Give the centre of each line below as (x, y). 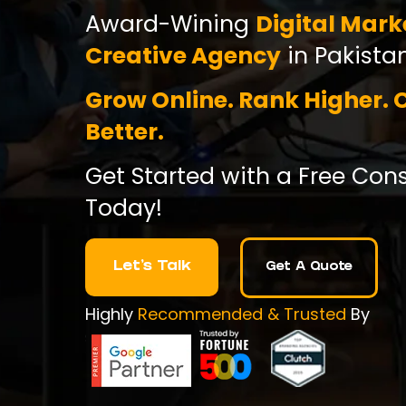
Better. (125, 131)
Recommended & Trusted (242, 314)
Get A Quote (309, 267)
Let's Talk (152, 267)
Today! (124, 208)
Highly (112, 314)
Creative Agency (184, 55)
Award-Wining (171, 24)
